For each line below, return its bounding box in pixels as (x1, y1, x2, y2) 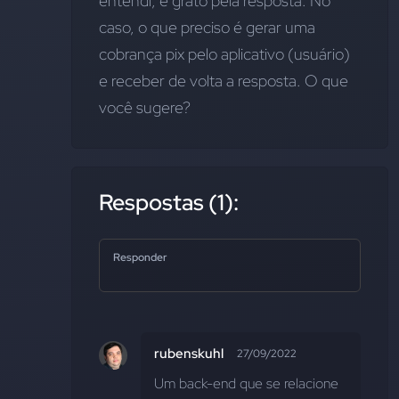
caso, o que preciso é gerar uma (99, 17, 315, 37)
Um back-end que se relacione (154, 374, 338, 393)
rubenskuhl (154, 345, 224, 362)
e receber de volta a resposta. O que (99, 70, 348, 91)
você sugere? (99, 97, 191, 118)
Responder (113, 250, 167, 265)
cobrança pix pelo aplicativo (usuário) (99, 44, 350, 64)
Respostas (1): (99, 188, 239, 217)
